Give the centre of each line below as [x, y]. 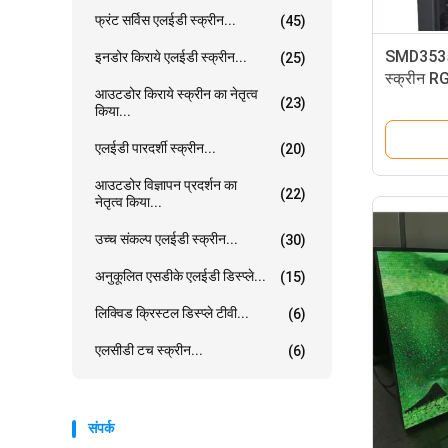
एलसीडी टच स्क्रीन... [149, 350]
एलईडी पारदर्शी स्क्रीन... [155, 148]
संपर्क [101, 428]
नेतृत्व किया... [128, 202]
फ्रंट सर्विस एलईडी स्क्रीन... [165, 20]
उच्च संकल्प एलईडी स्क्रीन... [166, 239]
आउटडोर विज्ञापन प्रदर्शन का [166, 185]
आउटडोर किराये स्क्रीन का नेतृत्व [176, 94]
